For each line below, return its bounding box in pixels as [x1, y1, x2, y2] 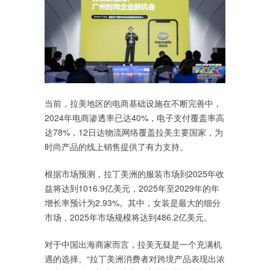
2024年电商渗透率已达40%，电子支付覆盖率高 [45, 111, 224, 124]
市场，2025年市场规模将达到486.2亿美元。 [45, 210, 212, 223]
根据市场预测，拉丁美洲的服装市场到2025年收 [45, 167, 224, 180]
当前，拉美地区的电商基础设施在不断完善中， [45, 96, 222, 109]
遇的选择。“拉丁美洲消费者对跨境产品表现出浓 [45, 252, 225, 265]
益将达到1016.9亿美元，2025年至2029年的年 [45, 181, 219, 194]
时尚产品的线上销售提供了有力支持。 [45, 140, 188, 152]
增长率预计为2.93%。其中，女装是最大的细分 [45, 196, 221, 209]
